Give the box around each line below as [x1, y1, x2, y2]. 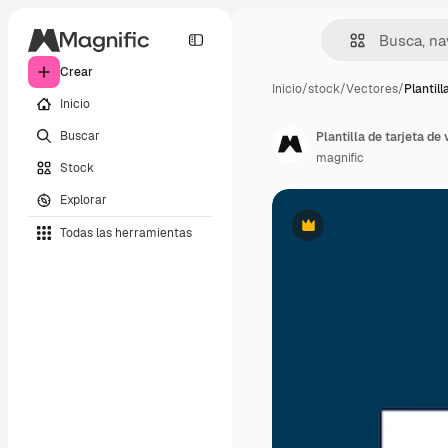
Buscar [60, 127, 100, 144]
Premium [306, 224, 359, 241]
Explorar [60, 191, 107, 208]
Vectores [346, 81, 398, 97]
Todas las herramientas [60, 224, 192, 241]
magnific [316, 150, 364, 166]
